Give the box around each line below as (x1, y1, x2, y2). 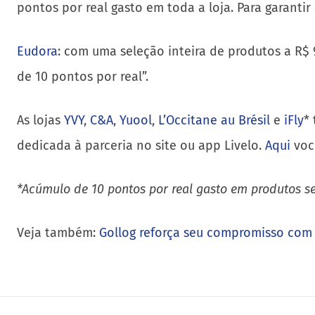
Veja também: (17, 225, 99, 240)
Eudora (17, 44, 58, 59)
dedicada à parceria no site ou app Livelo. (17, 138, 265, 153)
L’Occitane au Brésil (158, 112, 270, 128)
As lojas (17, 112, 64, 128)
